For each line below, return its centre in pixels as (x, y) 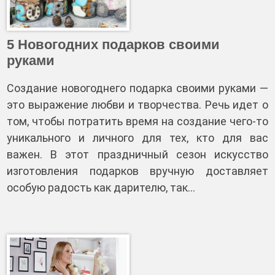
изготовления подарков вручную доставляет (137, 171)
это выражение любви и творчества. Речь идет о (137, 105)
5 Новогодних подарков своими (113, 45)
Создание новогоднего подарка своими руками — (137, 88)
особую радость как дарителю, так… (101, 188)
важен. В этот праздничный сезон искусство (137, 154)
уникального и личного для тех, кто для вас (137, 138)
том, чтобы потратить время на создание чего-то (137, 121)
